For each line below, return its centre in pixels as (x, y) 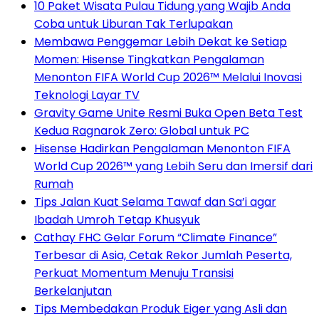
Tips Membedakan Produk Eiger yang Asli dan (161, 308)
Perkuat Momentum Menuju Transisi (134, 273)
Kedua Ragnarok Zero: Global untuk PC (142, 130)
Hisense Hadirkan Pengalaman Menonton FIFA (162, 148)
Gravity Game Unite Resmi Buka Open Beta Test (168, 113)
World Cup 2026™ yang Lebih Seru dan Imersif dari (173, 166)
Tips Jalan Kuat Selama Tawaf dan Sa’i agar (155, 202)
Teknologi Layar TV (87, 95)
